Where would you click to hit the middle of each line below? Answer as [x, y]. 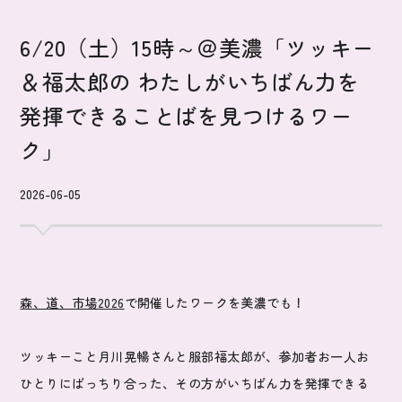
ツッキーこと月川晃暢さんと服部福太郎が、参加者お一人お [195, 357]
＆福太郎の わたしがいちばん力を [190, 81]
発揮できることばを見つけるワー [187, 115]
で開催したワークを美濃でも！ [215, 303]
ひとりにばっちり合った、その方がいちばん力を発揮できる [195, 384]
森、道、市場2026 [72, 303]
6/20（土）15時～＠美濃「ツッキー [197, 47]
